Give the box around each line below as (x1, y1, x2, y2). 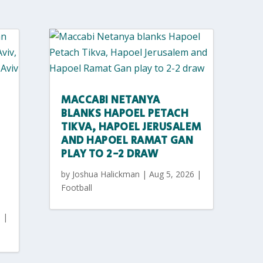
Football (61, 181, 93, 193)
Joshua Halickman (72, 168, 140, 180)
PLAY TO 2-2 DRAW (61, 146, 159, 162)
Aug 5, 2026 (149, 168, 195, 180)
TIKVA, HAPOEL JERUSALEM (61, 119, 201, 135)
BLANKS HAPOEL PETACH (61, 106, 189, 122)
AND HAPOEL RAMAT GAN (61, 133, 194, 149)
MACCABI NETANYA (61, 92, 160, 108)
